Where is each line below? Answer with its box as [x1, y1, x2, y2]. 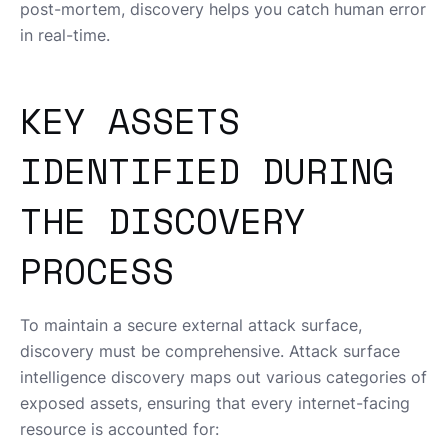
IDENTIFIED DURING [20, 144, 394, 198]
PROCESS [20, 244, 174, 298]
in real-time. [20, 25, 110, 46]
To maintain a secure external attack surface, [20, 315, 362, 336]
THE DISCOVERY [20, 194, 306, 248]
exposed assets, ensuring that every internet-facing [20, 393, 410, 414]
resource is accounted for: [20, 419, 219, 440]
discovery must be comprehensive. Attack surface [20, 341, 400, 362]
